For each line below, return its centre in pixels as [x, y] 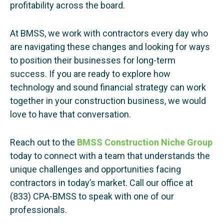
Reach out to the [43, 142]
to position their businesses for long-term [93, 60]
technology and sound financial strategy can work [108, 87]
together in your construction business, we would [108, 101]
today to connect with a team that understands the [110, 155]
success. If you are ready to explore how [90, 74]
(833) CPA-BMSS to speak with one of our [92, 196]
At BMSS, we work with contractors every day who [109, 33]
